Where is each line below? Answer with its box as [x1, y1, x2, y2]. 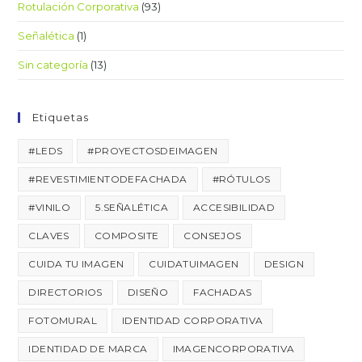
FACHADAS [193, 285, 252, 298]
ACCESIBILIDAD [193, 200, 276, 213]
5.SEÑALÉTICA [95, 200, 169, 213]
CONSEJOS [183, 229, 242, 242]
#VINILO [28, 200, 71, 213]
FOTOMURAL [28, 314, 98, 326]
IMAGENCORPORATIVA [172, 342, 295, 355]
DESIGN [263, 257, 305, 270]
